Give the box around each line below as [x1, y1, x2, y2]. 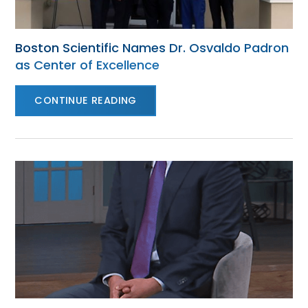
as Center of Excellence [15, 56, 160, 74]
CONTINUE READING [34, 93, 137, 107]
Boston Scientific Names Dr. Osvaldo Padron [15, 39, 289, 56]
